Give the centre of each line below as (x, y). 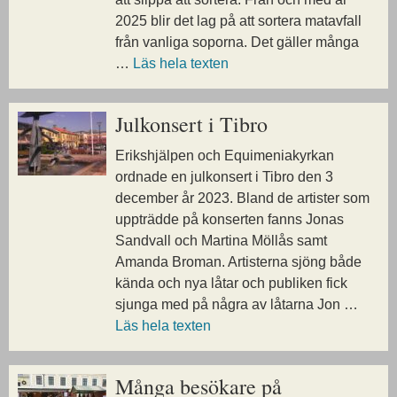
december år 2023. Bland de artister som (242, 198)
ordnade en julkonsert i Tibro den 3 (224, 176)
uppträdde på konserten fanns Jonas (230, 219)
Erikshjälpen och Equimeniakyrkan (225, 155)
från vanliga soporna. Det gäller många (237, 43)
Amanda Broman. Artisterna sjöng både (238, 261)
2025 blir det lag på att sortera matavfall (238, 21)
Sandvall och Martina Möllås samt (221, 240)
